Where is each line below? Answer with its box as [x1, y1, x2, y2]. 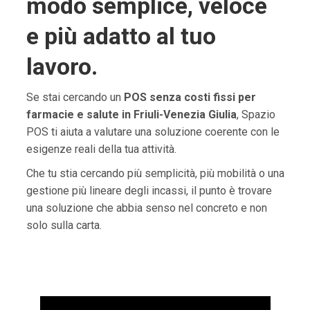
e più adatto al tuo [26, 22, 216, 50]
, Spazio [236, 108, 275, 121]
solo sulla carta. [26, 219, 102, 232]
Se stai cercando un [26, 91, 124, 104]
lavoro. [26, 53, 98, 80]
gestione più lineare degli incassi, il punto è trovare [26, 184, 272, 197]
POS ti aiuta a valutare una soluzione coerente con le [26, 125, 280, 138]
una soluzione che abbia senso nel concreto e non [26, 201, 267, 215]
